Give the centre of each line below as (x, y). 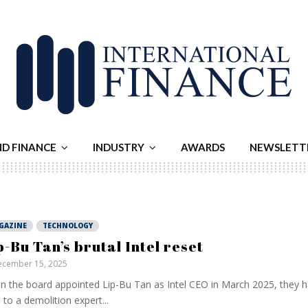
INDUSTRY (119, 147)
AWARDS (203, 147)
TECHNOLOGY (67, 225)
